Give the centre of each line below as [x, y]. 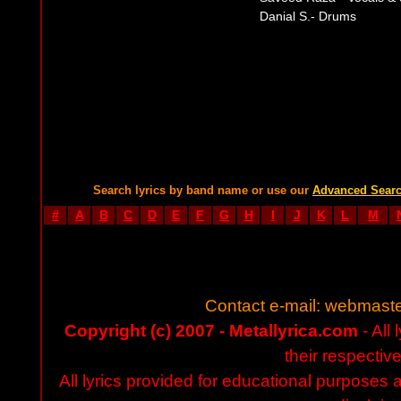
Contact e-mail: [265, 306]
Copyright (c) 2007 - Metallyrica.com [211, 331]
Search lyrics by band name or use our [203, 190]
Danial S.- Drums [308, 16]
